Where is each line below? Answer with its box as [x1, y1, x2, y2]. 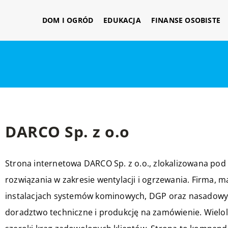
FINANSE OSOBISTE [151, 15, 220, 25]
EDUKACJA [103, 15, 141, 25]
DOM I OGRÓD [42, 15, 94, 25]
